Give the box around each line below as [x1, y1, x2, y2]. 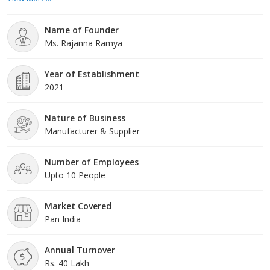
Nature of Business [45, 112, 125, 124]
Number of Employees [45, 156, 139, 168]
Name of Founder [45, 24, 119, 36]
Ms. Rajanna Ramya [45, 37, 122, 49]
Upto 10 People [45, 169, 105, 181]
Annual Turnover [45, 244, 115, 256]
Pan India [45, 213, 81, 225]
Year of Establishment [45, 68, 139, 80]
